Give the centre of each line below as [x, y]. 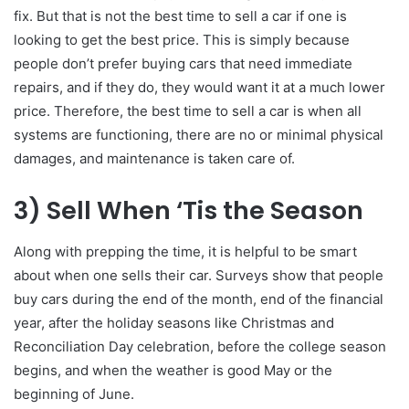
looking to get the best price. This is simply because [182, 40]
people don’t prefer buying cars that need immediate [183, 64]
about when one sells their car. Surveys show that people [199, 275]
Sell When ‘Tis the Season [205, 211]
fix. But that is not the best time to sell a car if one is [180, 16]
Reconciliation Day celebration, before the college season [200, 346]
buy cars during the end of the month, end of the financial [199, 299]
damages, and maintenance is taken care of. [154, 159]
